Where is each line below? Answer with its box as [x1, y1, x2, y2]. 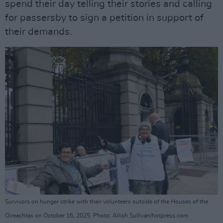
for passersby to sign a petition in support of [5, 13, 204, 23]
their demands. [5, 27, 72, 37]
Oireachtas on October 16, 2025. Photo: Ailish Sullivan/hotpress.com [5, 212, 188, 219]
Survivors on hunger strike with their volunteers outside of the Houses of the [5, 198, 208, 205]
